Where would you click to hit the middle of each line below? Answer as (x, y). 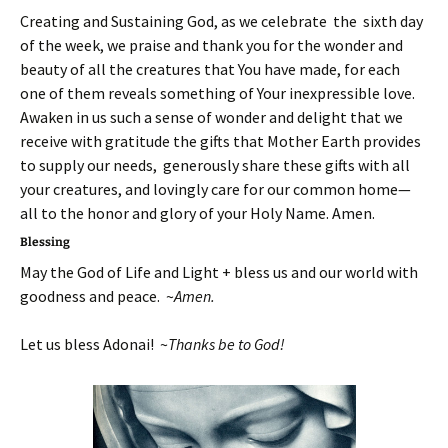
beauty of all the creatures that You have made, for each (210, 69)
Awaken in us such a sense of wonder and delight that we (211, 117)
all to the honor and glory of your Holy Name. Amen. (197, 213)
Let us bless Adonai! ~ (94, 344)
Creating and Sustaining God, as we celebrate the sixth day (221, 21)
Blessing (45, 242)
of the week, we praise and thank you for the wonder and (211, 45)
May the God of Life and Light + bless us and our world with (219, 272)
